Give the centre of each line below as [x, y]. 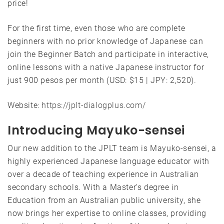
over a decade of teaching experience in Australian [103, 174]
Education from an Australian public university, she [104, 200]
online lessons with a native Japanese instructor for [106, 67]
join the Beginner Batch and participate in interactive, [108, 54]
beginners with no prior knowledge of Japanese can [105, 41]
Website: [25, 105]
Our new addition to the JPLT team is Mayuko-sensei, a [112, 148]
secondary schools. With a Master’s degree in [93, 187]
